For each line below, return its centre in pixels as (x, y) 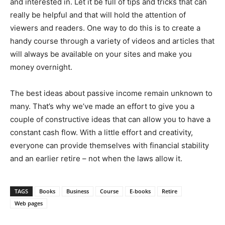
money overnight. (41, 67)
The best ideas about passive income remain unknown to (111, 93)
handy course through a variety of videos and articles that (112, 41)
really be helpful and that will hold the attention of (98, 15)
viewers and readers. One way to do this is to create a (105, 28)
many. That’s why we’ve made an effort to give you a (102, 106)
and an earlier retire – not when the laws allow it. (96, 158)
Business (78, 191)
